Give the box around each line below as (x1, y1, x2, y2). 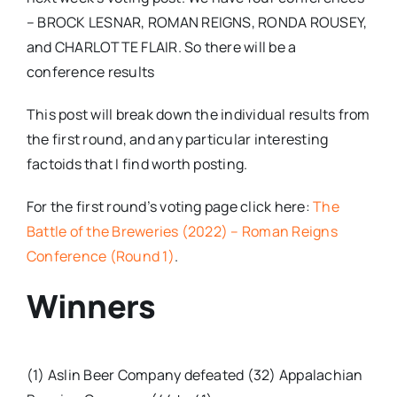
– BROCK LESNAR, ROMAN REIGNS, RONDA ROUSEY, (26, 12, 368, 33)
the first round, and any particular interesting (26, 129, 329, 150)
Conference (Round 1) (26, 246, 175, 267)
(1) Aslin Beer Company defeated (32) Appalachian (26, 364, 363, 385)
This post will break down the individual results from (26, 105, 370, 125)
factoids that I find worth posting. (26, 154, 248, 175)
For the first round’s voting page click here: (26, 197, 314, 217)
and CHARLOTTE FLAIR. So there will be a (26, 37, 297, 58)
